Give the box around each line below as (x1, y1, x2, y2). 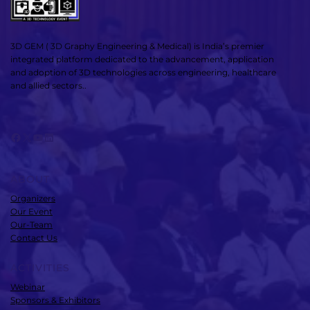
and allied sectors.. (10, 80, 86, 91)
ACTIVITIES (10, 261, 70, 274)
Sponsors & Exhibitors (10, 294, 100, 305)
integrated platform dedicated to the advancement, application (10, 53, 274, 64)
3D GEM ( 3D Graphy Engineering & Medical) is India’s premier (10, 40, 264, 51)
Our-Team (10, 219, 53, 230)
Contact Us (10, 232, 57, 243)
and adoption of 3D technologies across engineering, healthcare (10, 66, 276, 77)
